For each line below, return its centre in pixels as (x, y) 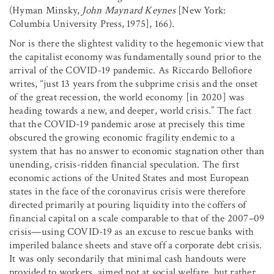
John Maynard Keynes (129, 10)
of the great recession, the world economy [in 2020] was (127, 97)
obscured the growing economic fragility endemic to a (122, 137)
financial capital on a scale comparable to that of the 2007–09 (137, 218)
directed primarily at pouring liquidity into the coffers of (128, 205)
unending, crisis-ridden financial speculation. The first (124, 164)
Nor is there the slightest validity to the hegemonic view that (137, 43)
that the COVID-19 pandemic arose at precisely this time (127, 124)
